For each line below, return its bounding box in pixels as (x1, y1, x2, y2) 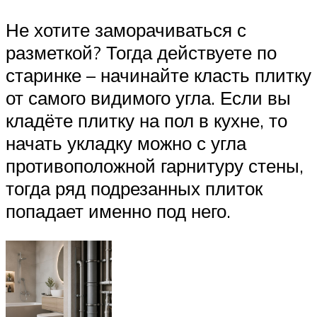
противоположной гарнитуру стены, (6, 154, 304, 177)
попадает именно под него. (6, 199, 231, 222)
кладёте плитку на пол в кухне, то (6, 108, 287, 132)
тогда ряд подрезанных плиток (6, 176, 263, 200)
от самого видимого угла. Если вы (6, 86, 291, 109)
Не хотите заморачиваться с (6, 18, 246, 41)
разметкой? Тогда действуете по (6, 40, 277, 64)
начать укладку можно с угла (6, 131, 246, 154)
